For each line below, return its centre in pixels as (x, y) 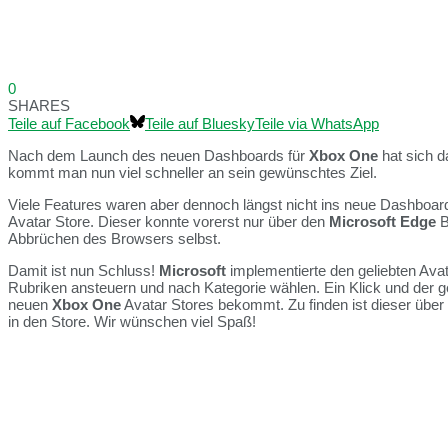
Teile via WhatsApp (317, 124)
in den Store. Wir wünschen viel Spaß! (132, 322)
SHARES (39, 106)
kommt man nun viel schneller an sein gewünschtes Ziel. (192, 173)
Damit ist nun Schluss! (83, 271)
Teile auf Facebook (69, 124)
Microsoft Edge (382, 222)
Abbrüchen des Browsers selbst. (114, 239)
